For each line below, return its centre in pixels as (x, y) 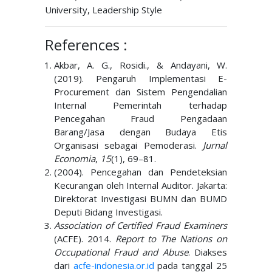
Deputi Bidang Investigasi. (108, 212)
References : (86, 45)
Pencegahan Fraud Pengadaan (141, 118)
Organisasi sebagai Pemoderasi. (128, 145)
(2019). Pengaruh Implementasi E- (141, 78)
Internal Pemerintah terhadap (141, 105)
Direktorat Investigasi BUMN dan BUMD (141, 199)
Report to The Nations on (171, 239)
